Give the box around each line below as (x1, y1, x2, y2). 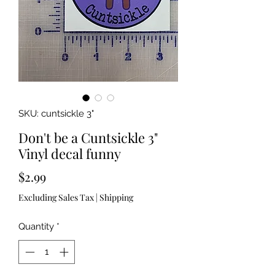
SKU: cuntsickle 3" (18, 108, 94, 120)
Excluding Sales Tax (18, 192, 94, 204)
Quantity (18, 221, 54, 233)
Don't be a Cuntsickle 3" (18, 128, 158, 147)
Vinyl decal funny (18, 144, 121, 163)
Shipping (99, 192, 133, 204)
